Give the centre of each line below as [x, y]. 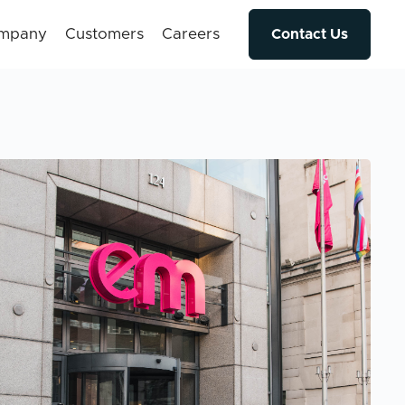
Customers [104, 33]
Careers [191, 33]
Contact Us [310, 34]
